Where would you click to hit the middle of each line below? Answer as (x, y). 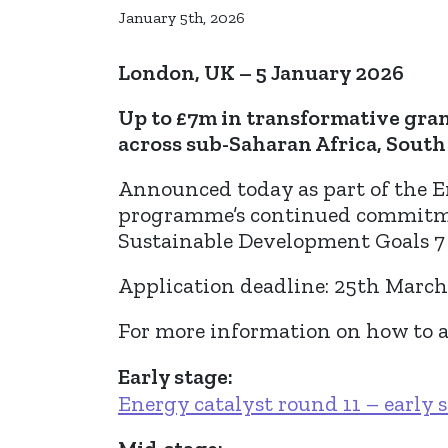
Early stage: (175, 376)
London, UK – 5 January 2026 (261, 72)
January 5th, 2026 (181, 18)
